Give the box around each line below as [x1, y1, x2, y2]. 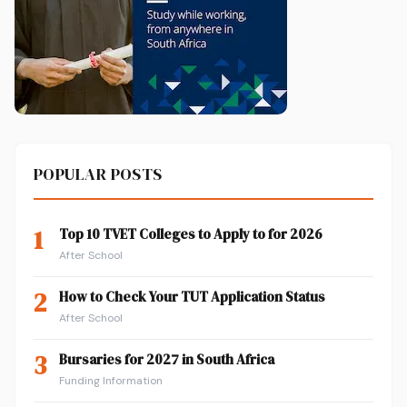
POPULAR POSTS [34, 162, 163, 185]
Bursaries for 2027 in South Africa [59, 349, 274, 369]
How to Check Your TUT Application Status [59, 286, 325, 306]
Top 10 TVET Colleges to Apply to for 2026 [59, 223, 323, 243]
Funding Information [59, 372, 163, 388]
